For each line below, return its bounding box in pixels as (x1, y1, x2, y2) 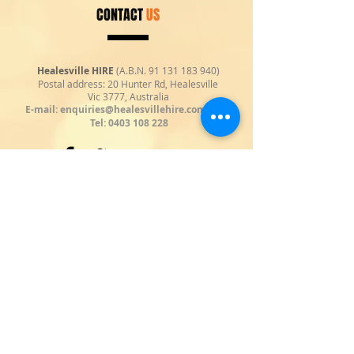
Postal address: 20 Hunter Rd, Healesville (38, 77, 218, 90)
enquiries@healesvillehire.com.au (60, 103, 220, 116)
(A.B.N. (113, 64, 149, 77)
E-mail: (25, 103, 60, 116)
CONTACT (96, 5, 146, 25)
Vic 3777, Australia (87, 90, 169, 103)
